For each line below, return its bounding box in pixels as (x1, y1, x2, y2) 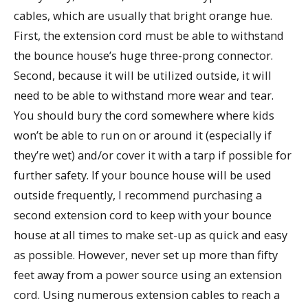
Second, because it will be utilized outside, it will (14, 67, 272, 83)
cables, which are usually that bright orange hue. (14, 7, 272, 23)
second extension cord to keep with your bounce (14, 206, 272, 223)
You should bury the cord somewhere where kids (14, 107, 274, 123)
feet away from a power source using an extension (14, 266, 282, 283)
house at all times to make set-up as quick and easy (14, 226, 287, 243)
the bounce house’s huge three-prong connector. (14, 47, 273, 63)
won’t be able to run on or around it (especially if (14, 126, 272, 143)
